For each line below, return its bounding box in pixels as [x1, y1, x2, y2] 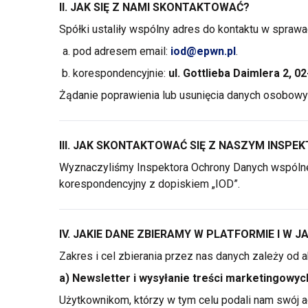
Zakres [58, 250, 96, 263]
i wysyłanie [133, 272, 190, 285]
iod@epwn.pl [170, 45, 236, 58]
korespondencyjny [58, 177, 149, 190]
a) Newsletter [58, 272, 133, 285]
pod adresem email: [72, 45, 170, 58]
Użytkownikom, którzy [58, 294, 167, 307]
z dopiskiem [148, 177, 209, 190]
